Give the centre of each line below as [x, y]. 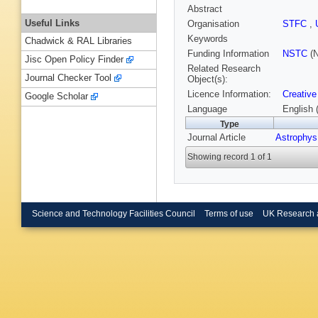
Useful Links [52, 23]
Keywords [208, 39]
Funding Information [228, 54]
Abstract [205, 9]
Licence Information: [229, 94]
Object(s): [208, 79]
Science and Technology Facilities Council [114, 213]
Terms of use [229, 213]
